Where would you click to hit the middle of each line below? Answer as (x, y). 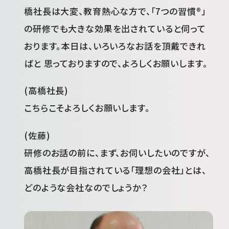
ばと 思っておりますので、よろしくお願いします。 (116, 63)
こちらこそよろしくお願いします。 (87, 108)
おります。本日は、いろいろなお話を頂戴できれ (115, 45)
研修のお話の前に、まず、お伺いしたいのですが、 (117, 152)
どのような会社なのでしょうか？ (86, 187)
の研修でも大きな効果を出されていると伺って (115, 28)
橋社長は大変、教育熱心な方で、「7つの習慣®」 (115, 11)
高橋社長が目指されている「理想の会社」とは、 (115, 170)
